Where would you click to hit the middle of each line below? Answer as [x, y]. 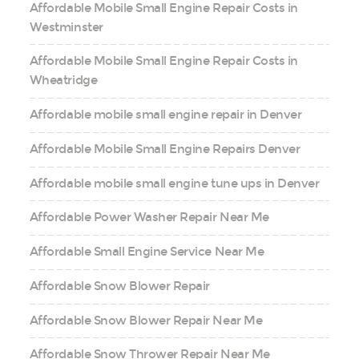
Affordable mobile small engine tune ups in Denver [174, 183]
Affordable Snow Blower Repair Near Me [146, 320]
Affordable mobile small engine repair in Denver [165, 115]
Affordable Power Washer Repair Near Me [149, 218]
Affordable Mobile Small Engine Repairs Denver [165, 149]
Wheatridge [63, 81]
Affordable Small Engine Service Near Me [147, 252]
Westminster [66, 27]
